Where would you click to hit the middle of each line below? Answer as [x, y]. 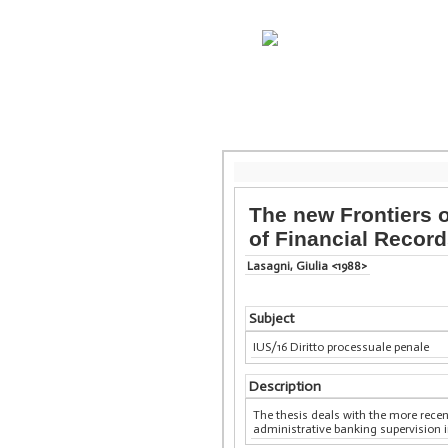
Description [284, 386]
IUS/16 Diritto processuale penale [341, 347]
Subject [271, 319]
